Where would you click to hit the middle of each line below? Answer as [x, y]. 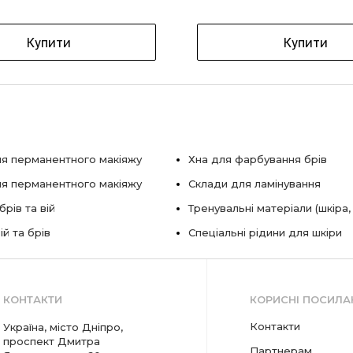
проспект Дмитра [52, 341]
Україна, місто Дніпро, [63, 327]
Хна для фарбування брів [258, 159]
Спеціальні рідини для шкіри [265, 232]
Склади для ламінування [255, 184]
